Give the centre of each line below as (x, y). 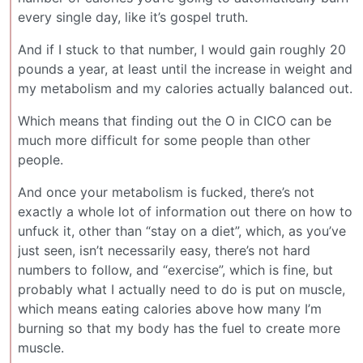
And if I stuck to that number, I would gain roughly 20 (182, 49)
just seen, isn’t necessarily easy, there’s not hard (164, 250)
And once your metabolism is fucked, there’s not (166, 192)
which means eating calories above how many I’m (170, 308)
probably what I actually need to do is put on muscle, (181, 289)
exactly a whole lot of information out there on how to (185, 211)
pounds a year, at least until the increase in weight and (185, 68)
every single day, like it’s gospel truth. (133, 17)
